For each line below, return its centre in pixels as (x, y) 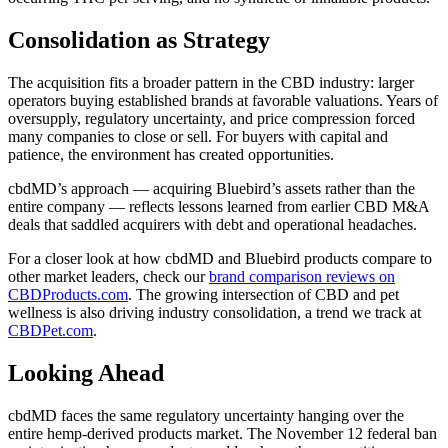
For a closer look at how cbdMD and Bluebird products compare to (220, 258)
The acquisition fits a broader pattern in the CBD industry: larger (211, 82)
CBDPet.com (50, 330)
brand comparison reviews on (302, 276)
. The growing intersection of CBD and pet (263, 294)
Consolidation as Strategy (139, 39)
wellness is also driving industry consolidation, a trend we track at (214, 312)
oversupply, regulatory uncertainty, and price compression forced (211, 118)
